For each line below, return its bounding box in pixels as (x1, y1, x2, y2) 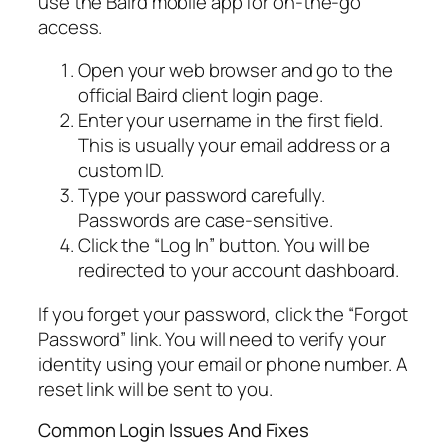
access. (38, 13, 103, 40)
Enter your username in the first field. (78, 107, 384, 134)
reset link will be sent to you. (38, 375, 273, 402)
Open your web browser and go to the (78, 57, 393, 84)
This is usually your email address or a (78, 132, 391, 159)
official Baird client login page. (78, 82, 323, 109)
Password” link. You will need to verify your (38, 325, 386, 352)
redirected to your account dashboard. (78, 257, 400, 284)
